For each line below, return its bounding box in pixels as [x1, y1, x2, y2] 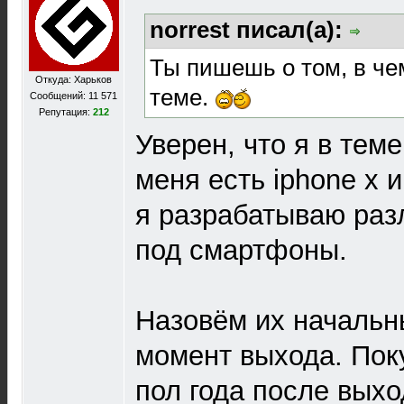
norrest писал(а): [150, 16, 349, 43]
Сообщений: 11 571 [30, 90, 117, 101]
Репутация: [38, 106, 93, 117]
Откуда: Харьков [35, 74, 112, 85]
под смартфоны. [135, 234, 347, 266]
